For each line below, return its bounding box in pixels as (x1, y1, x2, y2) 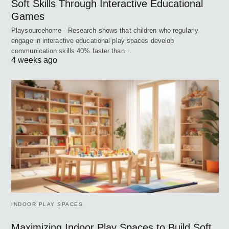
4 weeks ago (11, 56, 57, 64)
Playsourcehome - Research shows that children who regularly (11, 27, 198, 34)
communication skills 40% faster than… (11, 47, 131, 55)
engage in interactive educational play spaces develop (11, 37, 174, 44)
